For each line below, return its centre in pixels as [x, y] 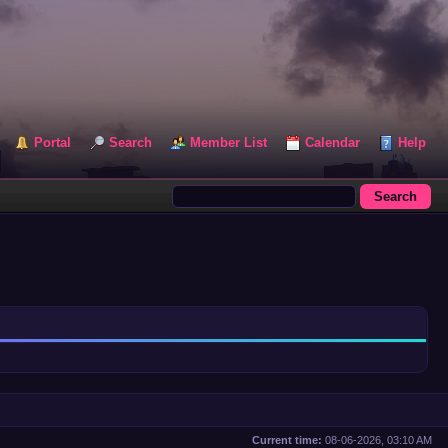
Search [130, 142]
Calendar [332, 142]
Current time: [287, 440]
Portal [52, 142]
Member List [228, 142]
